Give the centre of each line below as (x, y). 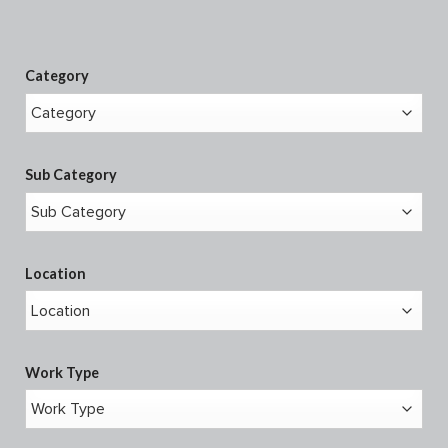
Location (55, 273)
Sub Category (71, 174)
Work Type (62, 372)
